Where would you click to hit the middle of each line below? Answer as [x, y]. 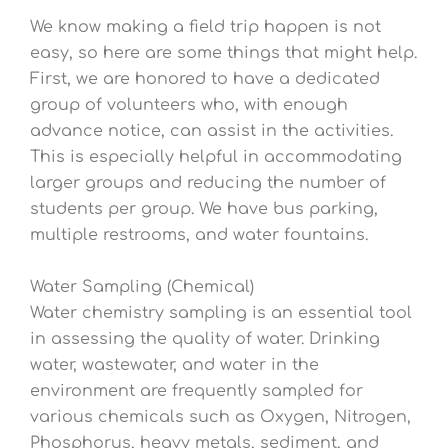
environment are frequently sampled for [196, 390]
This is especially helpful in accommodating [216, 157]
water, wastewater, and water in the [174, 364]
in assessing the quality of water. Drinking [205, 338]
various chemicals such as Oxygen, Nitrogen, [220, 416]
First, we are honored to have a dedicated [205, 79]
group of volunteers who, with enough [189, 105]
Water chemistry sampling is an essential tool [221, 312]
